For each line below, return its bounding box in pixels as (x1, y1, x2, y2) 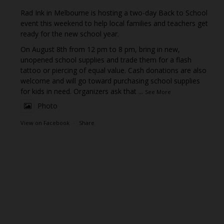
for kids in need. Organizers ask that (20, 86, 139, 96)
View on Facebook (20, 119, 70, 127)
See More (145, 88, 171, 96)
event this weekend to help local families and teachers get (20, 18, 208, 28)
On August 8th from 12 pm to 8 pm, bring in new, (20, 44, 180, 54)
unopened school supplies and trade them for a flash (20, 55, 192, 65)
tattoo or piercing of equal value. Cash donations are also (20, 65, 207, 75)
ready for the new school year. (20, 29, 119, 39)
